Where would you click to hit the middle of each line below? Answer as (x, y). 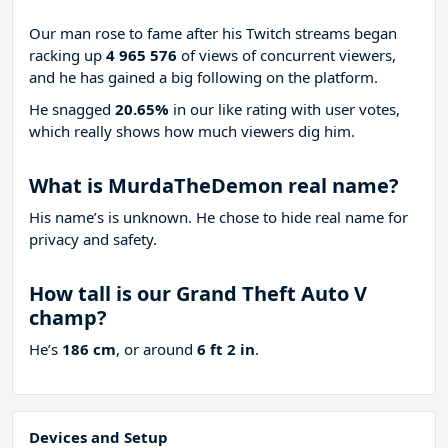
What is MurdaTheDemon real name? (214, 186)
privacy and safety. (93, 239)
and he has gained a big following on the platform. (203, 77)
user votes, (362, 109)
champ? (68, 318)
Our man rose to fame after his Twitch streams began (213, 33)
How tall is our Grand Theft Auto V (198, 294)
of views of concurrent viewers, (286, 55)
